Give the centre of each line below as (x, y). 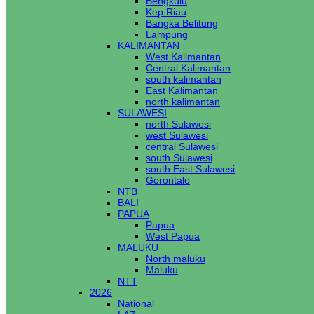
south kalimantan (184, 79)
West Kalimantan (183, 57)
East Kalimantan (182, 90)
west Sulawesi (177, 135)
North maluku (176, 259)
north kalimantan (183, 102)
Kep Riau (166, 12)
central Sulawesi (182, 146)
